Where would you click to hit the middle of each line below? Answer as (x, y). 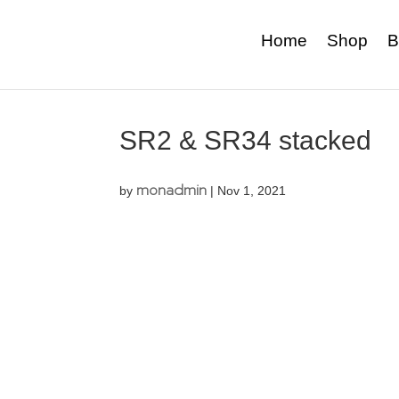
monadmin (172, 191)
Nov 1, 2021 (252, 191)
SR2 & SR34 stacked (246, 140)
